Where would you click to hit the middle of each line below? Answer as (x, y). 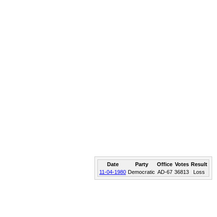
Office (165, 164)
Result (199, 164)
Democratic (141, 172)
